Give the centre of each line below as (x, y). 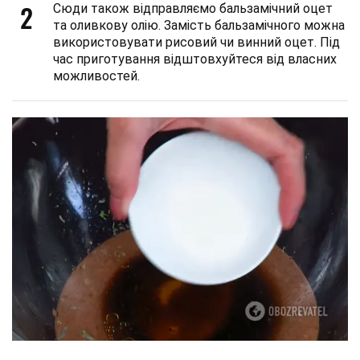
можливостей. (96, 76)
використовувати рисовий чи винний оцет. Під (196, 42)
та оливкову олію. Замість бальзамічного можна (199, 25)
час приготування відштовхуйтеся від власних (195, 59)
